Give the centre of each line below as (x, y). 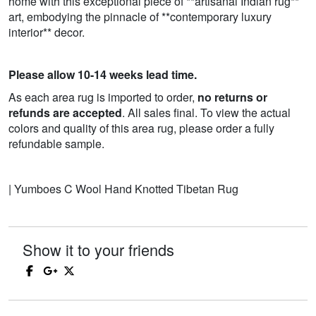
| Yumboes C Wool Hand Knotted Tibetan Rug (123, 189)
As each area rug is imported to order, (103, 97)
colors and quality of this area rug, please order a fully (141, 128)
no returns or (232, 97)
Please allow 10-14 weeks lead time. (103, 75)
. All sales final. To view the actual (206, 113)
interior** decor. (47, 32)
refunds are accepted (65, 113)
